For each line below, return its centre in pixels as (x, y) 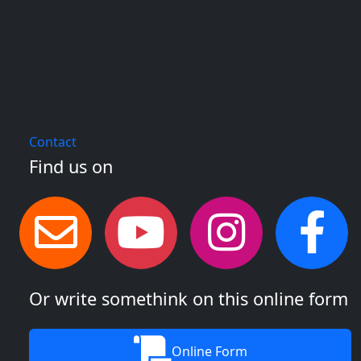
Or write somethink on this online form (189, 299)
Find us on (71, 166)
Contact (53, 142)
